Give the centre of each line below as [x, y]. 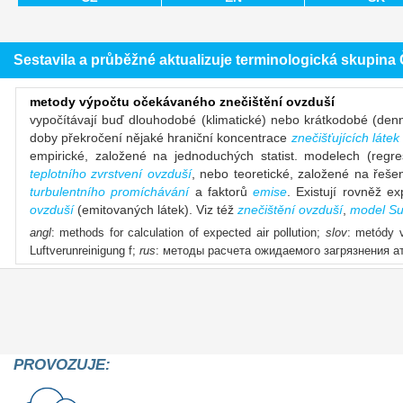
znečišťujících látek [345, 137]
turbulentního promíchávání [110, 191]
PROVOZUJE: [62, 364]
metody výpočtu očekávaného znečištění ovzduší [182, 101]
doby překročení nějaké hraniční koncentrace [161, 137]
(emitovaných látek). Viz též [156, 209]
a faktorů [221, 191]
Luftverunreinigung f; [85, 250]
